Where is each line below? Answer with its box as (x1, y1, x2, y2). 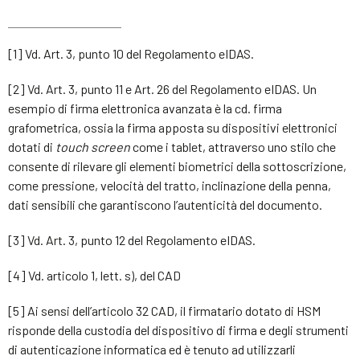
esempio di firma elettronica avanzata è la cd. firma (8, 100, 282, 116)
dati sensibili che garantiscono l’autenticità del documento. (8, 197, 322, 212)
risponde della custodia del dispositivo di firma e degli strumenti (8, 322, 349, 337)
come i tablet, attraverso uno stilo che (133, 139, 336, 154)
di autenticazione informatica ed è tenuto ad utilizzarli (8, 342, 296, 357)
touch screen (55, 139, 133, 154)
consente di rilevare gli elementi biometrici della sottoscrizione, (8, 158, 346, 174)
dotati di (8, 139, 55, 154)
